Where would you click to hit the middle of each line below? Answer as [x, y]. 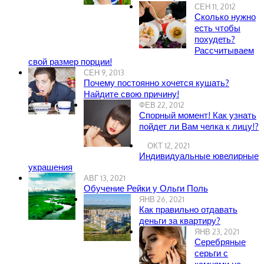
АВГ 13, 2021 [105, 178]
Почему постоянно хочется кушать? [156, 83]
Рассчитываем [224, 51]
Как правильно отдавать [188, 210]
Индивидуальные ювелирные [199, 156]
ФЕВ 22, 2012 [162, 105]
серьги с [211, 253]
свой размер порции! [70, 62]
